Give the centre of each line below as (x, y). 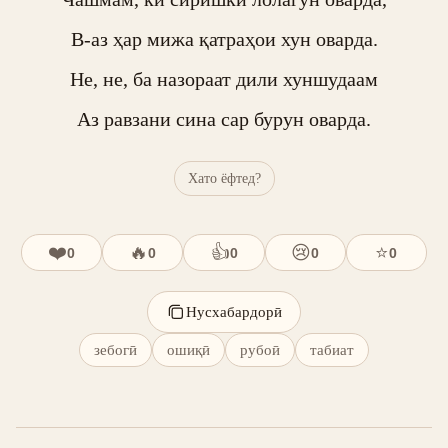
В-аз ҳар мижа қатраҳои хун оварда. (224, 39)
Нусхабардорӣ (234, 311)
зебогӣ (115, 349)
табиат (332, 349)
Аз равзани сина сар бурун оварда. (224, 119)
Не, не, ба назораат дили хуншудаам (224, 79)
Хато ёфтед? (224, 178)
